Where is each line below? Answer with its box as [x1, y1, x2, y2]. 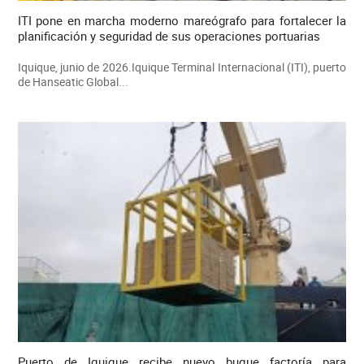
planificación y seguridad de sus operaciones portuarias [17, 28, 320, 45]
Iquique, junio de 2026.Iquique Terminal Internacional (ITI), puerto [17, 59, 347, 76]
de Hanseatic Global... [17, 74, 128, 90]
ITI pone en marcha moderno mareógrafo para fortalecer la [17, 12, 347, 29]
